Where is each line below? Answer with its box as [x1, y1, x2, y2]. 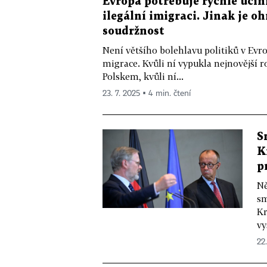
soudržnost [103, 26, 164, 36]
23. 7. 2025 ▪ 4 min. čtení [103, 89, 191, 98]
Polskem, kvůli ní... [103, 71, 184, 82]
